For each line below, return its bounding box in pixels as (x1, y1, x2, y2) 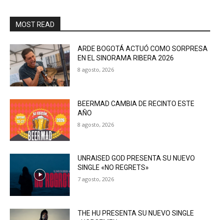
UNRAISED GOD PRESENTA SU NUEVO (78, 154, 195, 163)
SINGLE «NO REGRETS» (78, 164, 149, 172)
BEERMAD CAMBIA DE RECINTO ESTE (78, 99, 195, 108)
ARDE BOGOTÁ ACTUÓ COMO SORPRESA (78, 45, 208, 53)
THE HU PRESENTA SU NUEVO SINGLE (78, 209, 194, 218)
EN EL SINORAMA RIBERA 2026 (78, 54, 174, 62)
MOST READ (16, 21, 55, 28)
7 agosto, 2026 (78, 175, 114, 183)
